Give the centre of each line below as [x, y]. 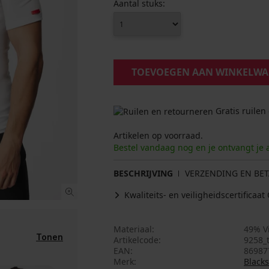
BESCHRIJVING [143, 174]
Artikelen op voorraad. [158, 136]
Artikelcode [136, 240]
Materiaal [133, 229]
